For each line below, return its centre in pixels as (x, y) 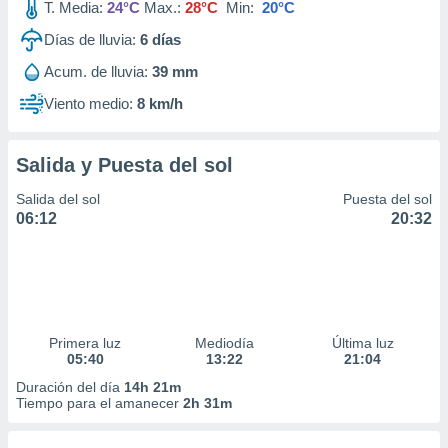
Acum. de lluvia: (96, 71)
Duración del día (70, 387)
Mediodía (224, 343)
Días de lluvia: (90, 39)
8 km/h (160, 103)
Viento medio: (88, 103)
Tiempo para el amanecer (99, 403)
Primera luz (85, 343)
